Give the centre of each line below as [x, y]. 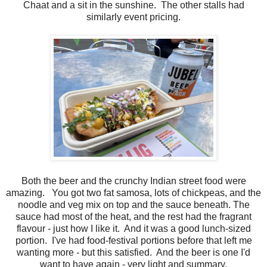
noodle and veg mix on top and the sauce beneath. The [133, 205]
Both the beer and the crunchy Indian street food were [133, 181]
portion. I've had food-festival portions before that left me [133, 241]
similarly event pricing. [133, 17]
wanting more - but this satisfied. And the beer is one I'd [133, 253]
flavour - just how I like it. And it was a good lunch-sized [133, 229]
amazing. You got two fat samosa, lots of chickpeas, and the [133, 193]
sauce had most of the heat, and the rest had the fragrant [133, 217]
